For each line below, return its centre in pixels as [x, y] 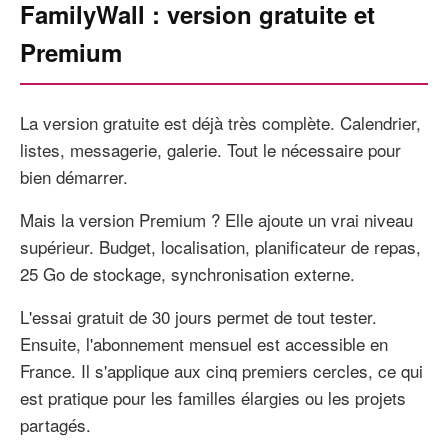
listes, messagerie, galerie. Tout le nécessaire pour [210, 149]
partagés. [55, 424]
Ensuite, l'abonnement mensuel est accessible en [204, 343]
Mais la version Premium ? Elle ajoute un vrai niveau [216, 219]
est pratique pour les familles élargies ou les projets [213, 397]
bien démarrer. [74, 176]
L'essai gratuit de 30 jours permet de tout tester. [198, 316]
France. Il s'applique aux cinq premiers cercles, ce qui [221, 370]
